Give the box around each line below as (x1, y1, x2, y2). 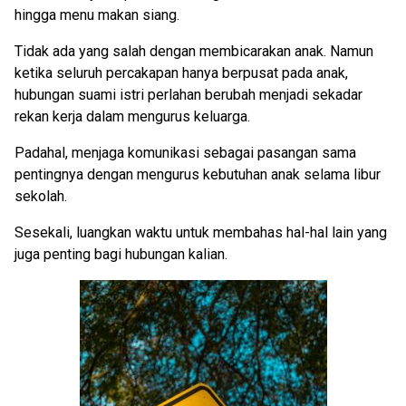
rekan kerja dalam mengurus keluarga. (14, 108, 250, 126)
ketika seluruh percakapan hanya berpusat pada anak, (14, 64, 348, 82)
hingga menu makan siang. (14, 6, 179, 24)
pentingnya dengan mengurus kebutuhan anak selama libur (14, 166, 381, 184)
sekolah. (14, 188, 67, 206)
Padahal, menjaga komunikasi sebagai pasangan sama (14, 144, 356, 162)
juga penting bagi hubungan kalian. (14, 246, 227, 264)
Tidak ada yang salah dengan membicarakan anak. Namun (14, 43, 373, 61)
